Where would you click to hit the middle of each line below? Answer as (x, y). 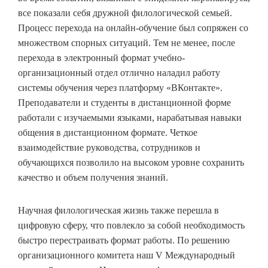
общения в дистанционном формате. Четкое (108, 133)
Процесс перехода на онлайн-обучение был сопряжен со (133, 28)
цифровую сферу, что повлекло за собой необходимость (131, 225)
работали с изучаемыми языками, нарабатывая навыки (130, 118)
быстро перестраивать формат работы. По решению (124, 240)
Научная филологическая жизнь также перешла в (118, 210)
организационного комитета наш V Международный (127, 255)
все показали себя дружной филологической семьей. (125, 13)
